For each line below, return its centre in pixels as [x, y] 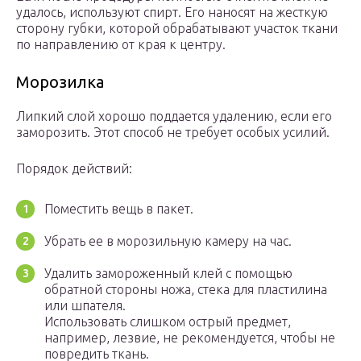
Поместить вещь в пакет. [119, 209]
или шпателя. [85, 306]
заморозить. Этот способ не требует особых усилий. [173, 133]
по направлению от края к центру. [121, 45]
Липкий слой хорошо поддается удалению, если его [174, 116]
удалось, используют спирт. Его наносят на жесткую [172, 12]
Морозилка [60, 82]
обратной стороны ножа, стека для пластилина [186, 290]
